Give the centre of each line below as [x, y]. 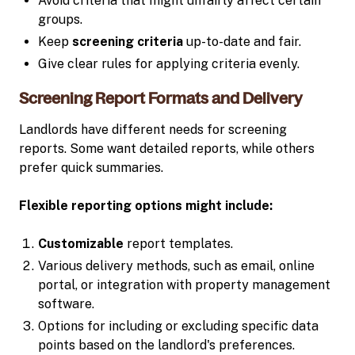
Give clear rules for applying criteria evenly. [169, 63]
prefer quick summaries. [91, 167]
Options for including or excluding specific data [178, 326]
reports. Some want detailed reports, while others [167, 148]
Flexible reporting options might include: [146, 205]
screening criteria [128, 41]
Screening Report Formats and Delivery [161, 98]
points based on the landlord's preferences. [166, 345]
